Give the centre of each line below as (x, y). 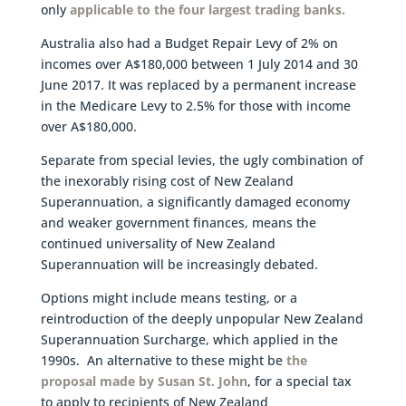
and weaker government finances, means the (178, 222)
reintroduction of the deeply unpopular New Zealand (202, 318)
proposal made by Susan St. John (144, 381)
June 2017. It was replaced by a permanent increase (198, 84)
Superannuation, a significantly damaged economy (195, 201)
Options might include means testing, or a (169, 297)
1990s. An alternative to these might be (163, 360)
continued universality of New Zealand (158, 243)
